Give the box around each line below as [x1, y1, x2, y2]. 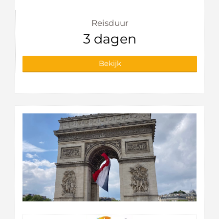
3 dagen [83, 31, 136, 47]
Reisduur [91, 18, 129, 28]
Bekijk [98, 59, 121, 68]
